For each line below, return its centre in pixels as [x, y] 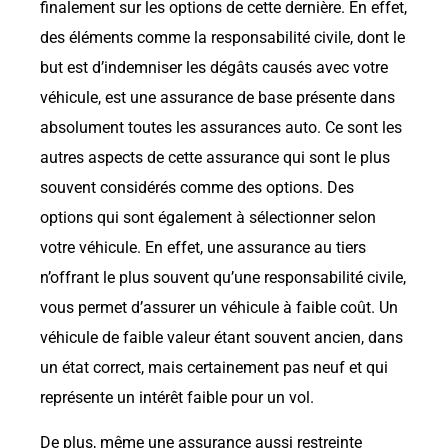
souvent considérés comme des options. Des [197, 188]
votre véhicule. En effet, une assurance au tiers [203, 248]
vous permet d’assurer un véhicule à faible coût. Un [219, 308]
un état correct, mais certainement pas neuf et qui [214, 368]
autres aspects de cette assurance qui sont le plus [215, 158]
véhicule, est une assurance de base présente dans [217, 98]
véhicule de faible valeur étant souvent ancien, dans [221, 338]
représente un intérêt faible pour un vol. [177, 398]
